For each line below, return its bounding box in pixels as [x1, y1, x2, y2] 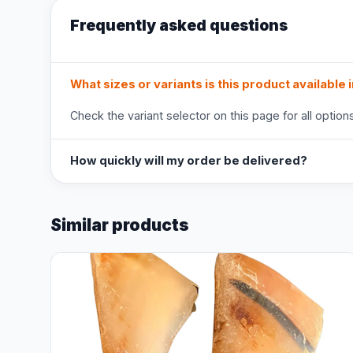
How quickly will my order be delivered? [70, 154, 307, 168]
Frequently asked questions [70, 16, 288, 35]
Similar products [50, 215, 189, 235]
